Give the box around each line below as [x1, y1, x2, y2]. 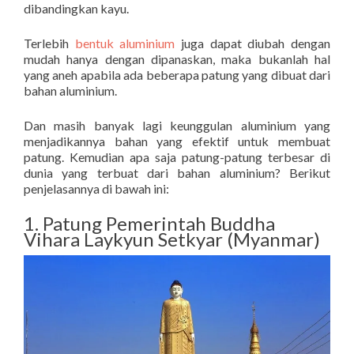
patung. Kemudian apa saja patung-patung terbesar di [24, 149, 330, 164]
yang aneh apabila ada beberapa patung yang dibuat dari [24, 67, 330, 82]
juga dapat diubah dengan [175, 36, 331, 51]
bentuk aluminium [74, 36, 175, 51]
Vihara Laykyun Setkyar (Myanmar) [24, 228, 320, 250]
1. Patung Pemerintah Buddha [24, 212, 275, 235]
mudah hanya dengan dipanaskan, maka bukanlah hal [24, 51, 330, 66]
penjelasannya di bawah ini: [24, 181, 169, 196]
